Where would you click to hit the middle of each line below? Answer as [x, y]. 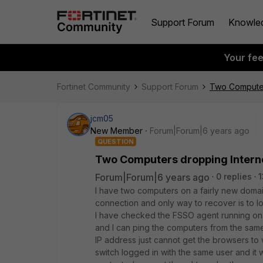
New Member [117, 131]
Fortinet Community [94, 87]
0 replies [234, 176]
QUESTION [116, 141]
